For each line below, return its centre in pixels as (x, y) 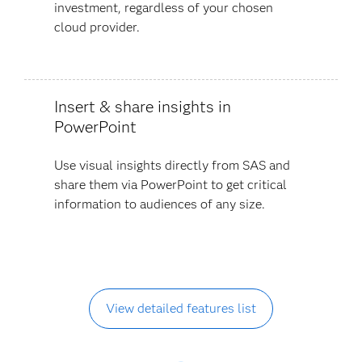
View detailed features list (181, 308)
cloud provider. (97, 27)
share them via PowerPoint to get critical (170, 184)
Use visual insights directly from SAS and (172, 165)
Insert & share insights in (142, 106)
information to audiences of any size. (159, 204)
